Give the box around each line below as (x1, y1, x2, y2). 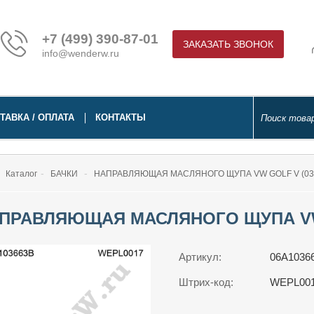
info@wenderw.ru (42, 48, 119, 59)
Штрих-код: (178, 276, 233, 288)
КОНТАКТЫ (95, 112, 146, 123)
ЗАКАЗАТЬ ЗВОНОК (183, 39, 273, 50)
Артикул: (178, 251, 221, 263)
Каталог (5, 169, 37, 179)
